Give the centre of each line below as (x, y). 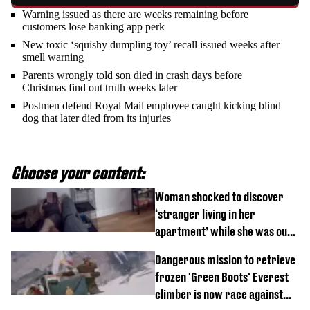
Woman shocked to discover (219, 197)
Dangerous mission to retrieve (225, 259)
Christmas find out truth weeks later (100, 87)
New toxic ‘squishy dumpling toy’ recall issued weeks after (151, 44)
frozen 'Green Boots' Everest (222, 277)
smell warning (53, 57)
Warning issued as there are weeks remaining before (135, 14)
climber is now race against (219, 294)
